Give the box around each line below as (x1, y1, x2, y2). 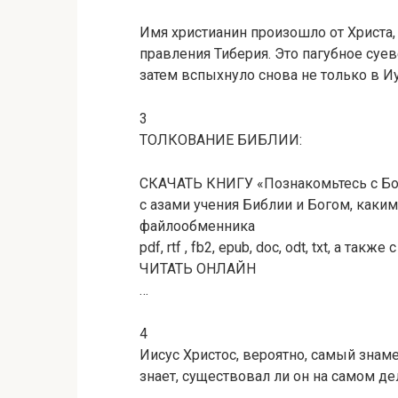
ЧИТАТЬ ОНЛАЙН (139, 260, 256, 277)
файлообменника (139, 218, 255, 235)
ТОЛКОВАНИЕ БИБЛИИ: (139, 131, 302, 148)
